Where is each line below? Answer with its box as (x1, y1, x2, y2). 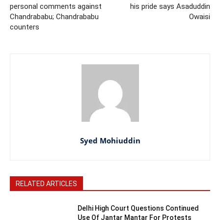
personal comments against (10, 1, 102, 11)
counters (10, 22, 39, 31)
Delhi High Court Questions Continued (78, 204, 199, 212)
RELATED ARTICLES (16, 179, 77, 188)
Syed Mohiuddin (80, 135, 140, 145)
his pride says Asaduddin (130, 1, 210, 11)
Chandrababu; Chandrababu (10, 12, 99, 21)
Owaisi (189, 12, 210, 21)
